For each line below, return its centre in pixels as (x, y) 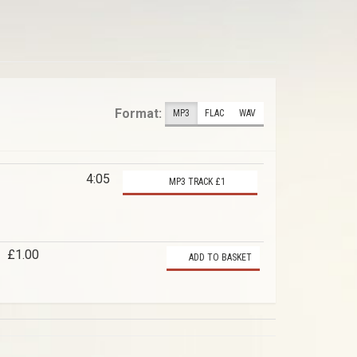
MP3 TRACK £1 (196, 182)
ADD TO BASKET (219, 258)
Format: (138, 113)
